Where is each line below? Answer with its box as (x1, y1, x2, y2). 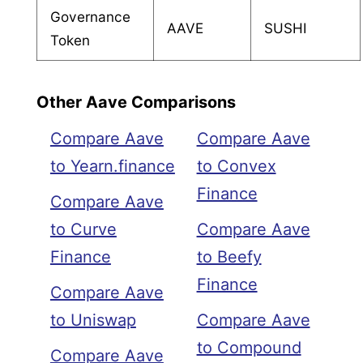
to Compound (196, 338, 301, 358)
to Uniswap (49, 310, 136, 331)
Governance (50, 7, 131, 25)
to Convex (196, 156, 276, 177)
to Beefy (196, 247, 262, 267)
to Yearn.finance (49, 156, 175, 177)
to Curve (49, 220, 117, 240)
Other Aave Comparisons (36, 92, 236, 112)
